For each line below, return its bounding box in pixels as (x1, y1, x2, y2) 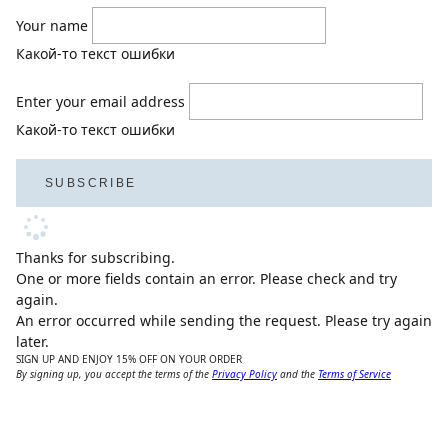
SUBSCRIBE (45, 176, 137, 191)
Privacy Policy (212, 367, 277, 382)
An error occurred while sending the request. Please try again (16, 311, 432, 331)
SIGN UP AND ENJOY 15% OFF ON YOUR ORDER (16, 352, 242, 367)
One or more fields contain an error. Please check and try (16, 269, 397, 289)
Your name (16, 16, 88, 36)
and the (277, 367, 318, 382)
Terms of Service (318, 367, 391, 382)
